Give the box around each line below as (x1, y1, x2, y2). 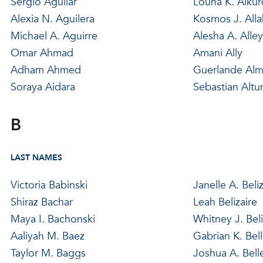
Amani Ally (193, 45, 242, 60)
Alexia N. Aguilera (10, 11, 95, 26)
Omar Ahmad (10, 45, 73, 60)
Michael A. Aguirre (10, 28, 97, 43)
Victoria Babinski (10, 177, 87, 193)
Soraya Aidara (10, 79, 75, 95)
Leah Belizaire (193, 194, 257, 210)
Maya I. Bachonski (10, 211, 95, 227)
